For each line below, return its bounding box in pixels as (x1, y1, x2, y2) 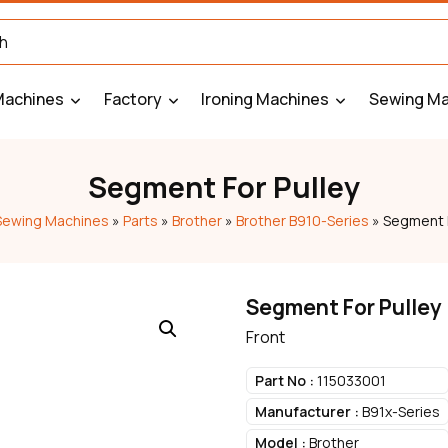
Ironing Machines (201, 88, 330, 110)
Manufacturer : (254, 402, 359, 421)
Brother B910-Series (235, 211, 369, 230)
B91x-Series (358, 402, 440, 421)
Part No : (254, 371, 314, 390)
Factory (103, 88, 162, 110)
